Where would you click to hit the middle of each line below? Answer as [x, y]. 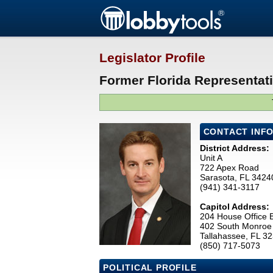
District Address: [234, 148]
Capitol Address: [234, 207]
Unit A [211, 158]
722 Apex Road [229, 168]
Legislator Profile [152, 58]
